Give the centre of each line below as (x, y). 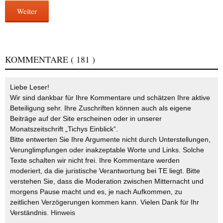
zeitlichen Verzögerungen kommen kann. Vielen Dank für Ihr (105, 202)
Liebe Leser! (30, 87)
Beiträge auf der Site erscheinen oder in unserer (86, 118)
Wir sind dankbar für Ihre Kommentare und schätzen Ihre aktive (110, 97)
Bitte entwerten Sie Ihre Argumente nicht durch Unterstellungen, (110, 139)
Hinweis (63, 212)
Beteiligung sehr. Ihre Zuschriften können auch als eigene (101, 108)
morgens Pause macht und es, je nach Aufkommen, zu (96, 191)
